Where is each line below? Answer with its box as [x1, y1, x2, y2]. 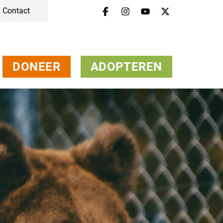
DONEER [12, 59, 61, 74]
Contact [2, 6, 30, 15]
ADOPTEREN [90, 59, 162, 74]
